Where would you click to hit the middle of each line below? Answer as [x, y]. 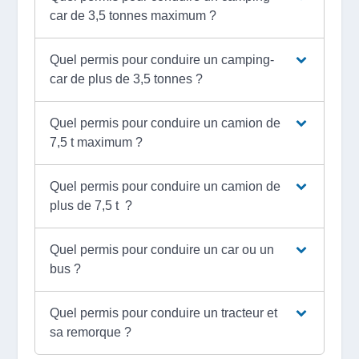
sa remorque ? [91, 332]
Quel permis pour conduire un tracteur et [164, 313]
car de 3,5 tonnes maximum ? [133, 15]
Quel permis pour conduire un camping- [162, 59]
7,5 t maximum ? [97, 142]
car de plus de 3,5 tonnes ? [127, 79]
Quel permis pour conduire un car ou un [162, 249]
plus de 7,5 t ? [91, 205]
